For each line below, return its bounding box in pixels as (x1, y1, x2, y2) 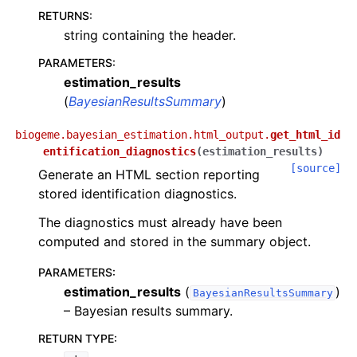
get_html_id (270, 128, 340, 141)
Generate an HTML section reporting (38, 167, 260, 182)
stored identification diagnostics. (38, 186, 237, 202)
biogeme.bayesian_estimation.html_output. (15, 128, 270, 141)
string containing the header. (64, 27, 236, 43)
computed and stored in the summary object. (38, 233, 311, 249)
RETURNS (38, 9, 89, 22)
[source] (290, 162, 341, 175)
